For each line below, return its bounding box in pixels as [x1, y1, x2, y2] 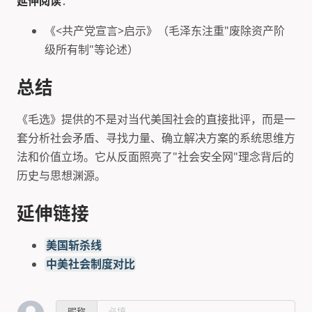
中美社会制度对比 [45, 256, 135, 272]
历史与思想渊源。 [17, 167, 106, 183]
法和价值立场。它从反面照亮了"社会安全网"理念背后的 [17, 148, 294, 164]
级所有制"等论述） [45, 41, 139, 57]
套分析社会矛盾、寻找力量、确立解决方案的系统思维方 [17, 130, 295, 146]
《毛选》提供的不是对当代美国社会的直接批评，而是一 [17, 111, 295, 127]
